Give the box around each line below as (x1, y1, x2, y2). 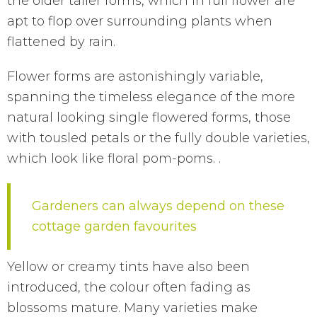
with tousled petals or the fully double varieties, (7, 129, 310, 146)
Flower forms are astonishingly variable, (7, 68, 263, 84)
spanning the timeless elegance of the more (7, 88, 295, 105)
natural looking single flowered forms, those (7, 109, 291, 125)
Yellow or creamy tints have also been (7, 258, 250, 275)
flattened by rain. (7, 33, 115, 50)
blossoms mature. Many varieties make (7, 299, 258, 316)
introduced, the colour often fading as (7, 279, 250, 295)
